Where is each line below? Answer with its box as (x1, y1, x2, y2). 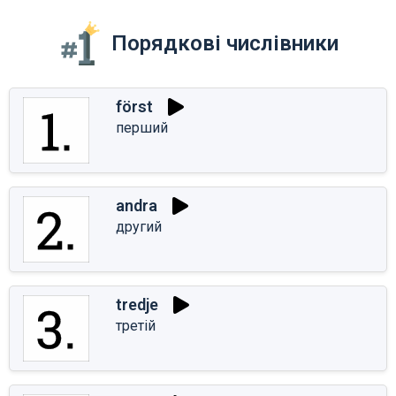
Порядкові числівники (110, 30, 339, 56)
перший (116, 118, 168, 136)
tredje (116, 295, 158, 315)
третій (116, 316, 156, 334)
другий (116, 217, 162, 235)
